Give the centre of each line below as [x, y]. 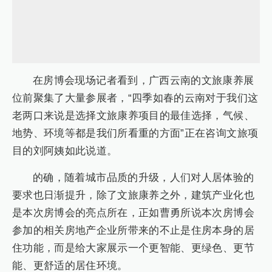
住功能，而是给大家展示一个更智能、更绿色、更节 [133, 248]
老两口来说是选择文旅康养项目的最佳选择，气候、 [133, 116]
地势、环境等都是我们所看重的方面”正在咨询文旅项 [135, 134]
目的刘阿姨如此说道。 [65, 151]
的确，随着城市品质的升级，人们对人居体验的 [144, 177]
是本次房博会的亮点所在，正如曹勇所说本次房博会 [133, 212]
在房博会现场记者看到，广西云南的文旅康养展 [144, 81]
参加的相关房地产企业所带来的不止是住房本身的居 [133, 230]
